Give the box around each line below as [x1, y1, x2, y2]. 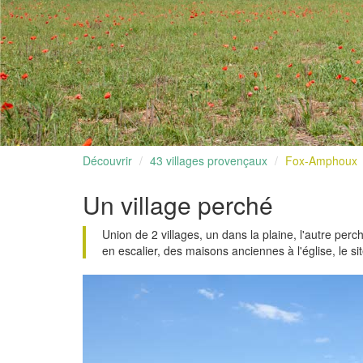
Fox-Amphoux [285, 152, 357, 169]
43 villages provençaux [150, 152, 267, 169]
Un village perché [83, 187, 273, 223]
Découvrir [83, 152, 132, 169]
